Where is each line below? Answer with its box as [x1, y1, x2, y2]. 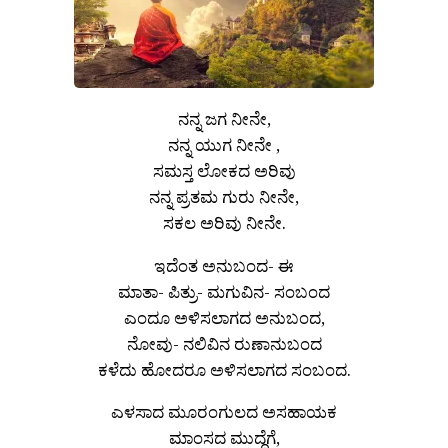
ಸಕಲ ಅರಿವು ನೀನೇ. [162, 210, 286, 234]
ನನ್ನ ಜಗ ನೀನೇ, [177, 106, 271, 130]
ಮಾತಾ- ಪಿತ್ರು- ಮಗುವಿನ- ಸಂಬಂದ [118, 279, 330, 303]
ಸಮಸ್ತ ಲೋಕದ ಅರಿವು [152, 158, 296, 182]
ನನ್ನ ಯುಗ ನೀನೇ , [168, 132, 280, 156]
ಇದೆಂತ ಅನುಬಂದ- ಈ [154, 253, 294, 277]
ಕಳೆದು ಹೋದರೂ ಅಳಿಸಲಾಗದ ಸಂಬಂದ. [97, 357, 351, 381]
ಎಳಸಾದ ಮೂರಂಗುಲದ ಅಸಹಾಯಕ [111, 400, 337, 424]
